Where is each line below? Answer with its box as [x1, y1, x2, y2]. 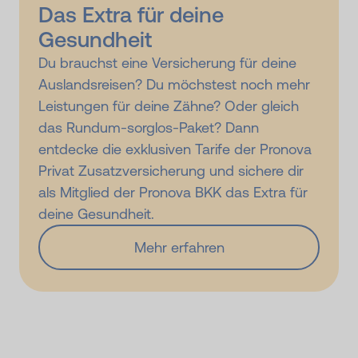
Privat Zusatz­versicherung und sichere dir [38, 161, 304, 179]
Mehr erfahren [133, 239, 225, 257]
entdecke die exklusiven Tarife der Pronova [38, 140, 312, 157]
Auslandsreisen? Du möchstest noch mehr [38, 75, 310, 93]
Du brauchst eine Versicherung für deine [38, 54, 296, 71]
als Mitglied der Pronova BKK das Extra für [38, 183, 308, 201]
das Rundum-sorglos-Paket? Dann [38, 118, 259, 136]
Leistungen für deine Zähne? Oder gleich [38, 97, 299, 114]
